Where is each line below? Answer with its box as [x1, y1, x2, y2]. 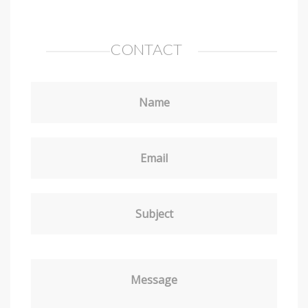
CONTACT [110, 40, 183, 59]
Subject [135, 206, 173, 222]
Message [131, 272, 177, 288]
